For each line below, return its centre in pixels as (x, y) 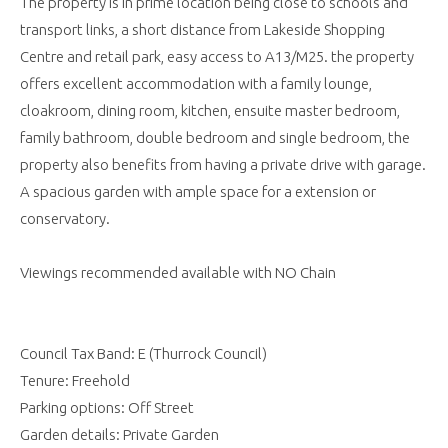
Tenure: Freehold (75, 381)
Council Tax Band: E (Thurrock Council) (143, 354)
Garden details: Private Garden (119, 435)
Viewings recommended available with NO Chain (178, 273)
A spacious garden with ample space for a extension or (198, 192)
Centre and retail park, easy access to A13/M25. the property (217, 57)
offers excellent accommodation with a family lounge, (196, 84)
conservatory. (65, 219)
